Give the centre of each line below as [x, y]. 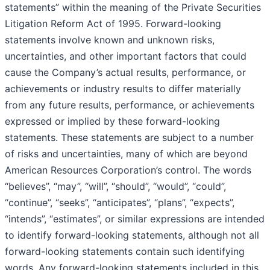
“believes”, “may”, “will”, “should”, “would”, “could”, [115, 187]
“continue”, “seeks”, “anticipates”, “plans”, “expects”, [120, 203]
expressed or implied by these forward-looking [112, 121]
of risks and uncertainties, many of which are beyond [126, 154]
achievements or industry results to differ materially [123, 89]
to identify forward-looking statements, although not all [132, 235]
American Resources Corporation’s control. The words [128, 170]
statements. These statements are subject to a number [129, 138]
